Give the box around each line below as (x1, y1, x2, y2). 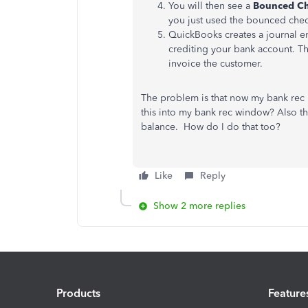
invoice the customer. (168, 58, 263, 69)
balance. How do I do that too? (141, 121, 280, 133)
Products (56, 286, 100, 300)
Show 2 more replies (153, 200, 245, 212)
